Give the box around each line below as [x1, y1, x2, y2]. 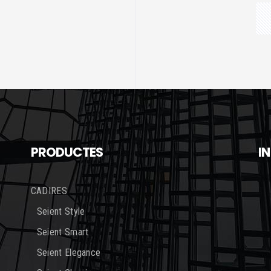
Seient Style [36, 205, 85, 217]
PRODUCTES [30, 143, 103, 161]
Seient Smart [36, 226, 89, 238]
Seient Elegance [36, 246, 101, 258]
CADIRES [30, 184, 67, 197]
